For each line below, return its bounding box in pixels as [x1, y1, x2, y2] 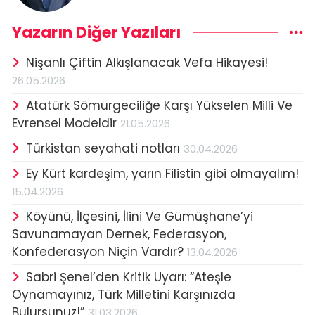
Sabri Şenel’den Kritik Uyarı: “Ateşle [25, 268, 231, 285]
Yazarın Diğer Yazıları [12, 21, 181, 44]
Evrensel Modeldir [12, 114, 120, 131]
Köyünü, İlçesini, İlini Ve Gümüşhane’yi [25, 207, 253, 225]
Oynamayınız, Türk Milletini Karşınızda [12, 285, 236, 303]
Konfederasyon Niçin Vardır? [12, 243, 187, 260]
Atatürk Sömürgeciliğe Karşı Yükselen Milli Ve [25, 96, 292, 114]
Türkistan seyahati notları [25, 139, 184, 157]
